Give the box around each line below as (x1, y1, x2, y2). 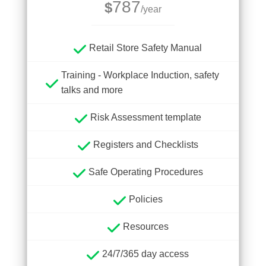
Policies (128, 194, 163, 204)
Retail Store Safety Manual (89, 43, 202, 53)
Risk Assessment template (90, 112, 201, 122)
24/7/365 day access (102, 249, 189, 259)
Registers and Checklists (93, 140, 198, 150)
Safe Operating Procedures (88, 167, 203, 177)
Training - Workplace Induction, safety (61, 70, 219, 80)
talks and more (61, 85, 123, 95)
